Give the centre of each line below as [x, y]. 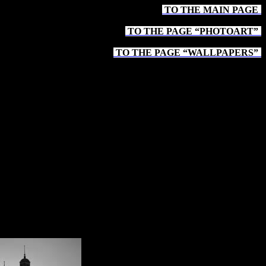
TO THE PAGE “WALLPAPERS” [186, 53]
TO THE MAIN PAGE [210, 10]
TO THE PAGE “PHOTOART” [192, 31]
